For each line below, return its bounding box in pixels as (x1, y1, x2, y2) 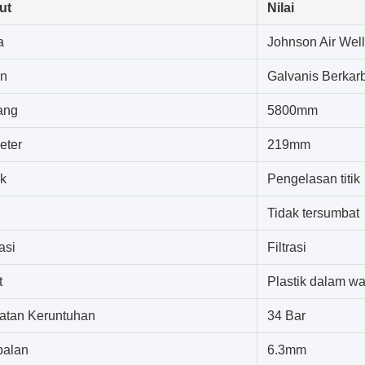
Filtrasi (267, 240, 306, 254)
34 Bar (267, 309, 306, 323)
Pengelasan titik (267, 172, 360, 186)
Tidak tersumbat (267, 206, 359, 220)
